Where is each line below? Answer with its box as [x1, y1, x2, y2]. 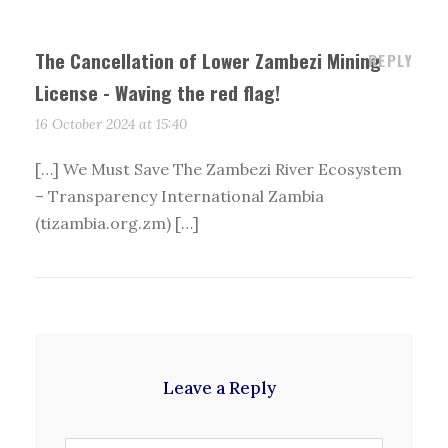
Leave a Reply [162, 377, 276, 400]
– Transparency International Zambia [35, 186, 324, 207]
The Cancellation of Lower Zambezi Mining [35, 46, 381, 75]
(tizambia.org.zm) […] [35, 213, 199, 234]
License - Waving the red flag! [35, 78, 280, 107]
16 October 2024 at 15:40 [35, 115, 187, 134]
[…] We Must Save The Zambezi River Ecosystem [35, 159, 402, 180]
